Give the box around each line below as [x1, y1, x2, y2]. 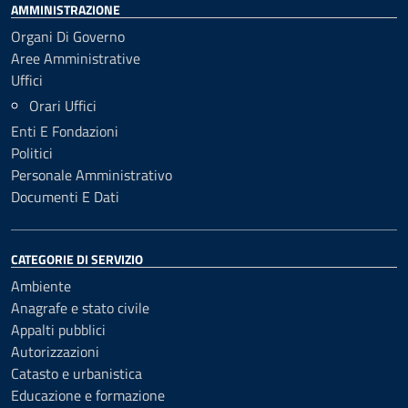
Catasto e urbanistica [11, 362, 142, 384]
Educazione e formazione [11, 384, 165, 406]
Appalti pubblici [11, 319, 106, 341]
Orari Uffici [29, 95, 97, 117]
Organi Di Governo [11, 25, 125, 47]
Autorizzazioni [11, 341, 99, 362]
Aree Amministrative [11, 47, 140, 69]
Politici [11, 142, 53, 164]
